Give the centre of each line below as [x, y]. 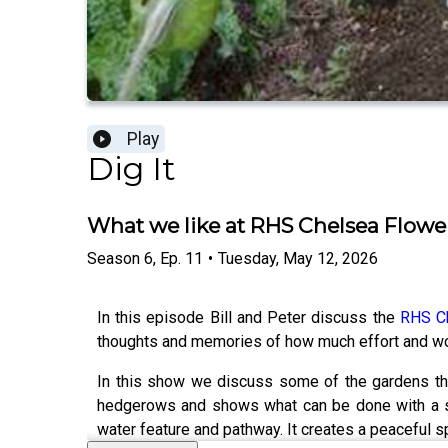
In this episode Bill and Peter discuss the [248, 317]
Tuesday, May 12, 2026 [298, 258]
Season [113, 258]
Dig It [131, 169]
